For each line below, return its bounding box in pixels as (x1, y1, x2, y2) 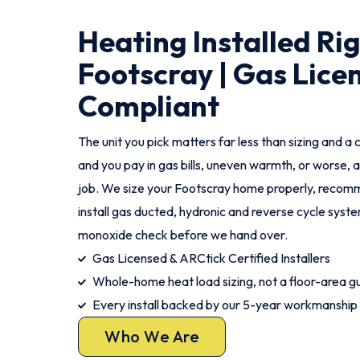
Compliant (78, 88, 219, 124)
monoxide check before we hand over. (78, 227, 288, 243)
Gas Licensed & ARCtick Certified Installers (92, 250, 330, 266)
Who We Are (104, 326, 199, 346)
